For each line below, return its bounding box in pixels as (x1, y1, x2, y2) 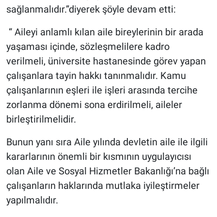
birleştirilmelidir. (6, 113, 76, 125)
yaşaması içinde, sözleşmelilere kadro (6, 41, 170, 53)
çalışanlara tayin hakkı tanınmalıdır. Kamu (6, 70, 186, 82)
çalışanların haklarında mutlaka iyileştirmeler (6, 180, 200, 192)
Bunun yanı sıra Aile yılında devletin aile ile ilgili (6, 136, 208, 148)
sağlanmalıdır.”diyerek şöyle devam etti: (6, 3, 176, 15)
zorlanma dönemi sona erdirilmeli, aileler (6, 99, 182, 111)
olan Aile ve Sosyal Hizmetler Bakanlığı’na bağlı (6, 165, 209, 177)
